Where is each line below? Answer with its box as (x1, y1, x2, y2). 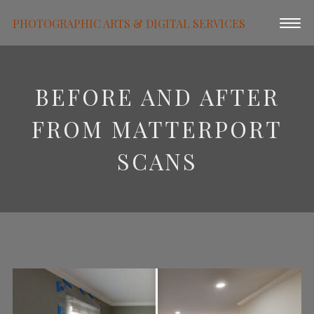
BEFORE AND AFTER (34, 81, 280, 111)
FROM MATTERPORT (32, 114, 282, 144)
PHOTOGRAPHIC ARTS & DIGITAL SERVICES (13, 15, 246, 30)
